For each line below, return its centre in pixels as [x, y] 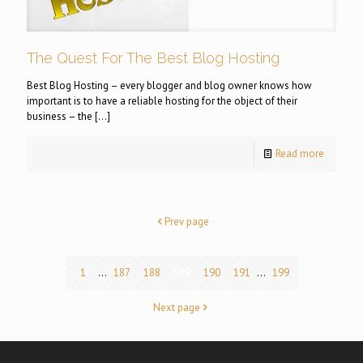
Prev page [187, 222]
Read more [300, 154]
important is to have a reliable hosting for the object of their [162, 101]
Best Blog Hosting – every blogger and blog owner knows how [169, 86]
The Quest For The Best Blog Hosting [153, 58]
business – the [60, 117]
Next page [176, 308]
